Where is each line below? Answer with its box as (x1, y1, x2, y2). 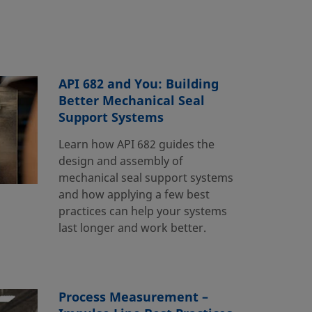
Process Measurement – (58, 288, 208, 306)
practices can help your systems (58, 203, 227, 220)
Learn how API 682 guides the (58, 136, 214, 153)
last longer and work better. (58, 219, 206, 237)
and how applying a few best (58, 186, 210, 203)
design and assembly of (58, 153, 183, 170)
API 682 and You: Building (58, 75, 219, 93)
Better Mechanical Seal (58, 91, 205, 110)
